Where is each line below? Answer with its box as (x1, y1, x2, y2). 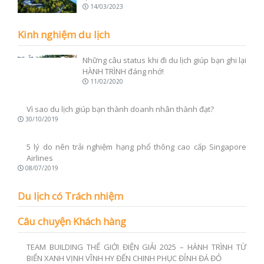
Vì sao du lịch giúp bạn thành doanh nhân (82, 103, 246, 114)
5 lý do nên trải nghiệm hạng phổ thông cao (82, 152, 246, 163)
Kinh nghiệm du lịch (18, 28, 110, 42)
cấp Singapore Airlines (82, 163, 162, 174)
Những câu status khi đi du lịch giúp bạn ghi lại (82, 54, 246, 65)
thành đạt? (82, 114, 120, 126)
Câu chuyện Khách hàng (18, 226, 126, 240)
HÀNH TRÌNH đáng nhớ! (82, 65, 164, 77)
